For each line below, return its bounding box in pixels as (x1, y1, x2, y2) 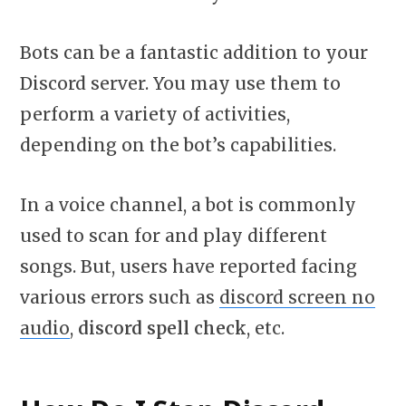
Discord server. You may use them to (20, 72, 341, 95)
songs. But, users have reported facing (20, 255, 357, 277)
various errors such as (20, 285, 219, 308)
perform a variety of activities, (20, 103, 290, 126)
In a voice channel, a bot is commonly (20, 193, 356, 216)
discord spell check (78, 316, 246, 339)
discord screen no (219, 285, 375, 308)
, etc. (246, 316, 285, 339)
